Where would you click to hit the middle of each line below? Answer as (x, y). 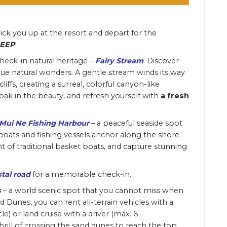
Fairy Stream (119, 61)
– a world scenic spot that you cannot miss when (93, 190)
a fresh (175, 96)
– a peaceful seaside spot (136, 123)
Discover (163, 61)
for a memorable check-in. (82, 174)
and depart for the (122, 33)
